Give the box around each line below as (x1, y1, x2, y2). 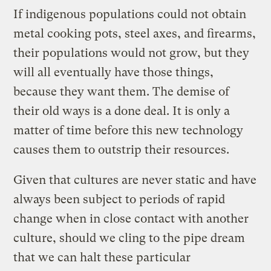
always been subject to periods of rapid (13, 192, 226, 206)
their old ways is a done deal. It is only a (13, 103, 230, 118)
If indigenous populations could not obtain (13, 7, 247, 21)
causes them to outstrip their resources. (13, 142, 230, 157)
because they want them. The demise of (13, 84, 230, 99)
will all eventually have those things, (13, 65, 214, 79)
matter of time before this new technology (13, 123, 244, 137)
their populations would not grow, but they (13, 45, 250, 60)
